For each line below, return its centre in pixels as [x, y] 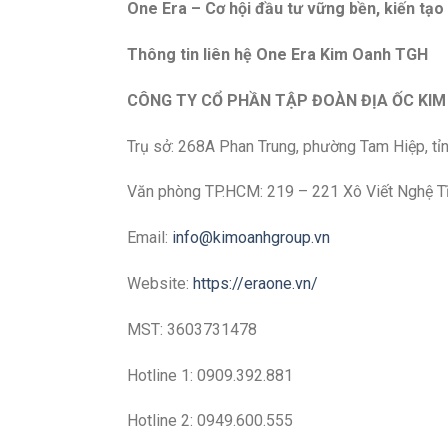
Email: [149, 238]
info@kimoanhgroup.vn [251, 238]
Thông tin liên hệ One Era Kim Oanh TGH [277, 55]
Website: [160, 283]
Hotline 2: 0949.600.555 [210, 421]
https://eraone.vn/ [255, 283]
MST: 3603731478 [192, 329]
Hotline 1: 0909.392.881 [210, 375]
